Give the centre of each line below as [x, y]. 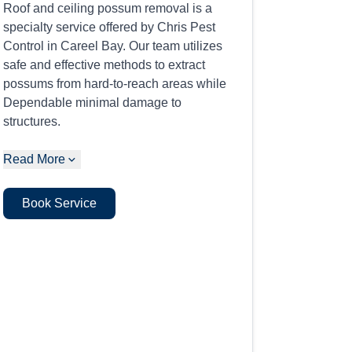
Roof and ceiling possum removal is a [108, 8]
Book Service [60, 203]
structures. [32, 121]
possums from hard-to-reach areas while [115, 84]
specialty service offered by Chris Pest [110, 27]
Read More [35, 159]
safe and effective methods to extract [104, 65]
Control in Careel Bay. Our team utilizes [113, 46]
